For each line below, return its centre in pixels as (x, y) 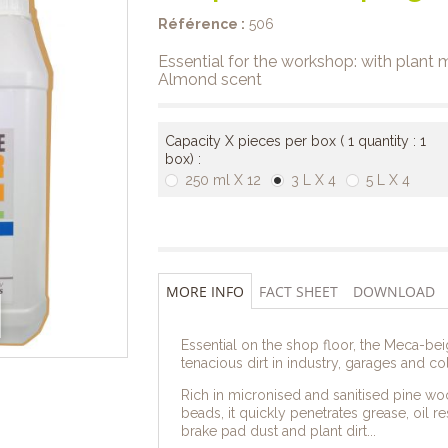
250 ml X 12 (222, 180)
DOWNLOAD (393, 291)
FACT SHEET (298, 291)
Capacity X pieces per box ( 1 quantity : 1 (295, 141)
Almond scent (209, 79)
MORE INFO (204, 291)
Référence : (201, 24)
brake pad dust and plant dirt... (278, 431)
